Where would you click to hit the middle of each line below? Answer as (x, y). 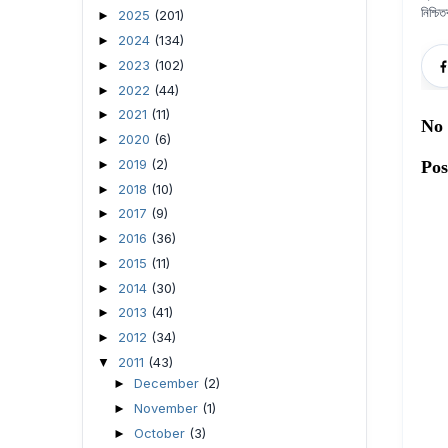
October (161, 432)
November (167, 408)
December (168, 383)
